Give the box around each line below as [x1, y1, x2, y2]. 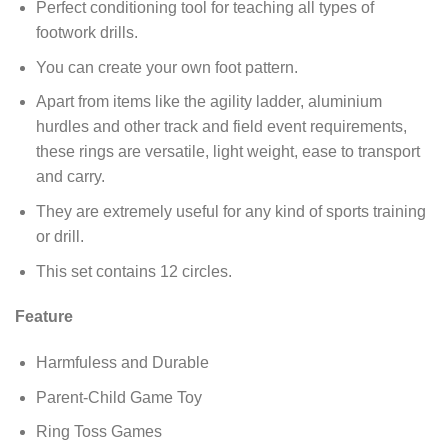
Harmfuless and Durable [35, 354, 209, 372]
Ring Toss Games [35, 423, 162, 441]
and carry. [35, 168, 105, 186]
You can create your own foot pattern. [35, 58, 298, 76]
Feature [15, 308, 73, 326]
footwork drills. [35, 24, 138, 42]
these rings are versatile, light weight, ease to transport [35, 143, 420, 161]
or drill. [35, 228, 84, 246]
